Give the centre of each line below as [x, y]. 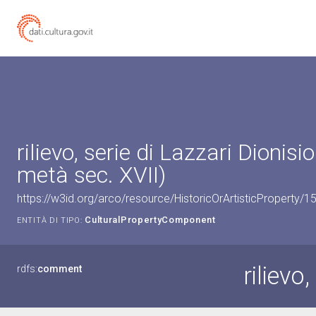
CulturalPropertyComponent [150, 220]
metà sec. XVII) [91, 175]
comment [60, 269]
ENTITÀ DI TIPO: [50, 220]
